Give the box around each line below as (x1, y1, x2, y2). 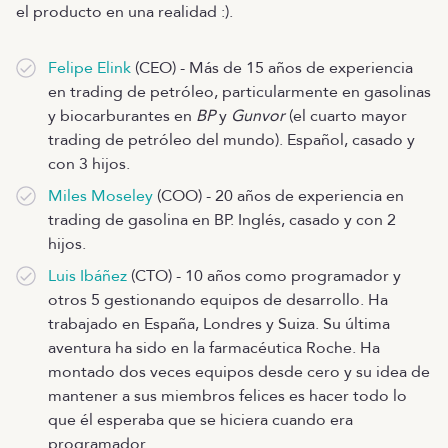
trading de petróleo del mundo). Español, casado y (48, 129, 415, 151)
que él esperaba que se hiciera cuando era (48, 409, 353, 431)
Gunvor (231, 105, 285, 127)
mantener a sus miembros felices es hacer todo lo (48, 385, 407, 407)
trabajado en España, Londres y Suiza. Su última (48, 313, 390, 335)
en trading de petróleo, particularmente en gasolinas (48, 81, 431, 103)
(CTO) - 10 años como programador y (127, 265, 401, 287)
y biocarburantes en (48, 105, 196, 127)
